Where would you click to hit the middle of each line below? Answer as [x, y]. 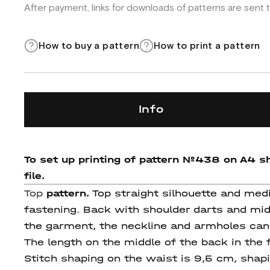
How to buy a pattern [89, 46]
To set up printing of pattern [103, 160]
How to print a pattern [207, 46]
